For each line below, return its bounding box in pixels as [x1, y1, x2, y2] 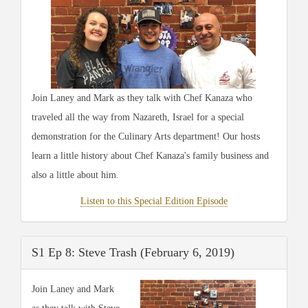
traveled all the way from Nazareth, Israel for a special [32, 111, 244, 122]
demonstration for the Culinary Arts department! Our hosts [32, 131, 260, 142]
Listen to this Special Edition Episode [80, 195, 228, 206]
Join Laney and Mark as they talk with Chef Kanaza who [32, 92, 252, 103]
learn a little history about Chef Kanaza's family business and [32, 150, 269, 161]
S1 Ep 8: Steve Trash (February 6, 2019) [32, 245, 234, 259]
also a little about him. [32, 169, 122, 180]
